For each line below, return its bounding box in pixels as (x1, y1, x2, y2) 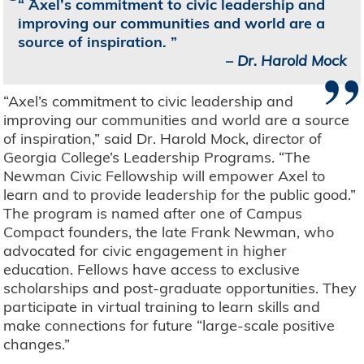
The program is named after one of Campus (3, 204, 303, 223)
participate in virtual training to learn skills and (3, 297, 321, 317)
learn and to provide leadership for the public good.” (3, 185, 357, 205)
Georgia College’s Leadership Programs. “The (3, 148, 311, 167)
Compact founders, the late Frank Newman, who (3, 223, 335, 242)
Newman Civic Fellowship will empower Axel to (3, 167, 326, 186)
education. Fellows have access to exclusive (3, 260, 301, 279)
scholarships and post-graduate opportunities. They (3, 279, 357, 298)
